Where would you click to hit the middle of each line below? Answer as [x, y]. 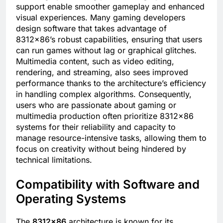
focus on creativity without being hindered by [101, 149]
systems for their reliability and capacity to [96, 127]
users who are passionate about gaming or [96, 105]
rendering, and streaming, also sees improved [102, 72]
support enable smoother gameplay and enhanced [110, 7]
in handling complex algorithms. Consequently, [104, 94]
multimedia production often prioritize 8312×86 [105, 116]
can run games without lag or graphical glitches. [106, 51]
